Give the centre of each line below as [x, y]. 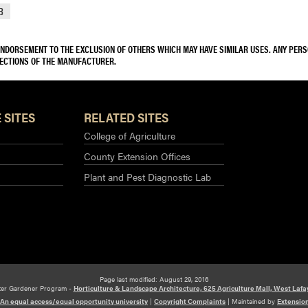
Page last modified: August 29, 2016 [154, 279]
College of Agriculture [130, 135]
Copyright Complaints [190, 301]
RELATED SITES [126, 117]
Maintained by [254, 301]
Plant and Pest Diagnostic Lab [147, 176]
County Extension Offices [137, 156]
